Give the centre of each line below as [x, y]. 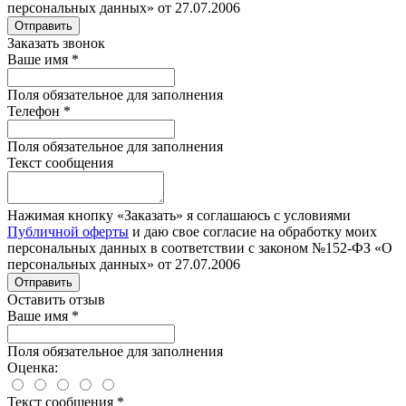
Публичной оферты [68, 231]
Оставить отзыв [56, 299]
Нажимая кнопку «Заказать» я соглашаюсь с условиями [179, 215]
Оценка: [33, 367]
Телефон [35, 111]
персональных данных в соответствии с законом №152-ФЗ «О [200, 247]
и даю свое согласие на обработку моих [253, 231]
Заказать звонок [56, 43]
